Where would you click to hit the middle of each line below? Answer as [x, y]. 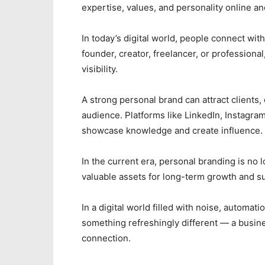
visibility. [100, 69]
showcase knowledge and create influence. [172, 130]
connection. [106, 238]
